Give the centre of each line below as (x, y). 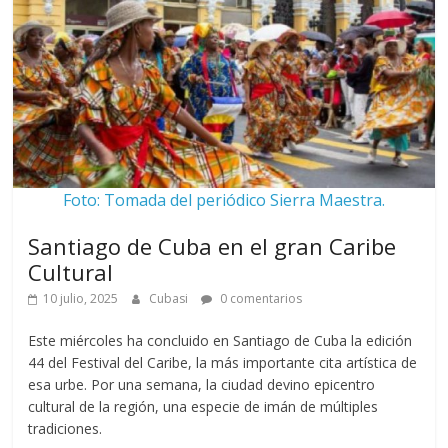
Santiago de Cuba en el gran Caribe (212, 246)
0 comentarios (260, 299)
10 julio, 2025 (81, 299)
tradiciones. (65, 429)
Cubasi (170, 299)
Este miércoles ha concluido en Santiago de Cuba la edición (220, 341)
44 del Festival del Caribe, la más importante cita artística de (223, 363)
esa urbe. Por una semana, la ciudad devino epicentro (202, 385)
